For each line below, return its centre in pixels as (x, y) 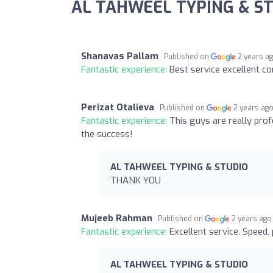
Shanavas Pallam (120, 56)
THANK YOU (136, 180)
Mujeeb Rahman (117, 218)
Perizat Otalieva (118, 107)
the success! (107, 134)
